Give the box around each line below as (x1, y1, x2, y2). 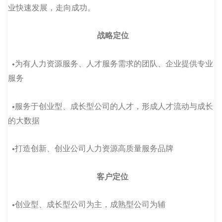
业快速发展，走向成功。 (8, 2, 96, 12)
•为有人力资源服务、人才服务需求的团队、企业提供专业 (12, 58, 214, 69)
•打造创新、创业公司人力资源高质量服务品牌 (12, 143, 175, 154)
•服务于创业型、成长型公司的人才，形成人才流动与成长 (12, 101, 214, 111)
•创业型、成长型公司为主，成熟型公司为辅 (12, 199, 166, 210)
